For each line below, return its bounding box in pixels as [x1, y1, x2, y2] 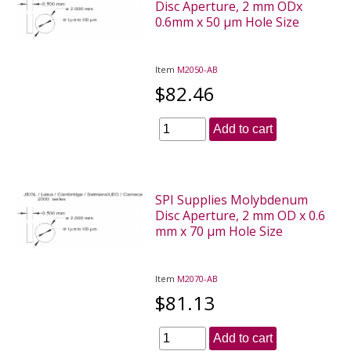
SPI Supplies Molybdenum [155, 190, 309, 208]
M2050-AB [177, 63, 219, 75]
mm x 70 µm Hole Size [155, 222, 284, 240]
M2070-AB [177, 272, 219, 284]
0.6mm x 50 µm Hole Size [155, 13, 300, 31]
